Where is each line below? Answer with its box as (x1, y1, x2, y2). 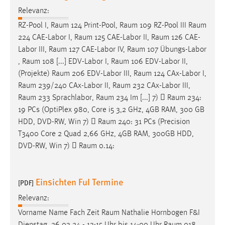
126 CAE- (169, 34, 200, 42)
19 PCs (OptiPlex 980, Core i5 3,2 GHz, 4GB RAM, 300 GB (18, 106, 204, 115)
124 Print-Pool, (69, 22, 120, 30)
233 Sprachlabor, (36, 94, 96, 102)
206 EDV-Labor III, (70, 70, 134, 78)
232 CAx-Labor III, (131, 82, 190, 90)
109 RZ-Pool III (138, 22, 188, 30)
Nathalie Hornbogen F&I (120, 208, 200, 217)
